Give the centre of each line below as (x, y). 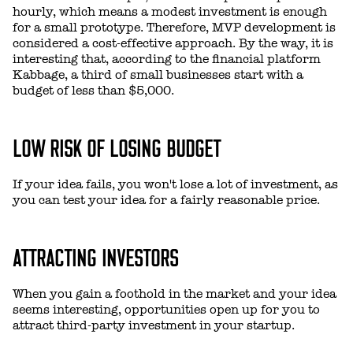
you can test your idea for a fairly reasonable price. (166, 200)
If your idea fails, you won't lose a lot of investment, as (175, 184)
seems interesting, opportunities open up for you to (166, 309)
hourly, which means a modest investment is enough (170, 11)
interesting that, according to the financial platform (167, 59)
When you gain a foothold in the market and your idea (175, 294)
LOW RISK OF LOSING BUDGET (117, 146)
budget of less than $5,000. (93, 90)
